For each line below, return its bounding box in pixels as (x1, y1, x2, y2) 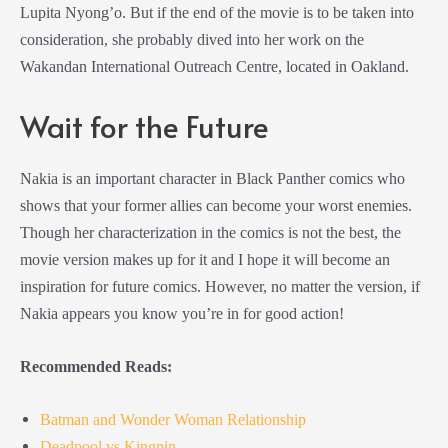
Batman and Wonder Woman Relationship (40, 410, 306, 430)
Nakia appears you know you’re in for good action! (20, 303, 344, 323)
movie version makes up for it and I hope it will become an (20, 249, 390, 269)
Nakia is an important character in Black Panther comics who (20, 168, 405, 188)
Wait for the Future (20, 104, 269, 146)
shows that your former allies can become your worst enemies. (20, 195, 412, 215)
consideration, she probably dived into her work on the (20, 29, 364, 49)
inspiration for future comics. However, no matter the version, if (20, 276, 420, 296)
